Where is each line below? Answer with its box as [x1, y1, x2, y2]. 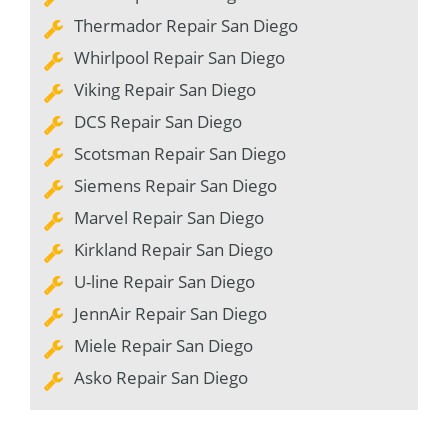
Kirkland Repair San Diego [74, 238, 273, 262]
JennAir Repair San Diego [74, 302, 267, 326]
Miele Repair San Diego [74, 334, 253, 358]
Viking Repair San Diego [74, 78, 256, 102]
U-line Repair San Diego [74, 270, 255, 294]
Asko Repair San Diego [74, 366, 248, 390]
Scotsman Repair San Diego [74, 142, 286, 166]
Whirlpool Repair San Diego [74, 46, 285, 70]
